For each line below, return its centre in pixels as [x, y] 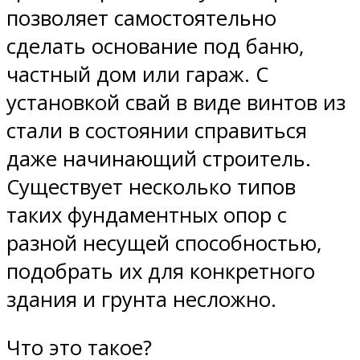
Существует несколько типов [151, 186]
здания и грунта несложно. [141, 299]
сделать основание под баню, [155, 46]
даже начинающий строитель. [159, 158]
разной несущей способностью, [164, 243]
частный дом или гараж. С [137, 74]
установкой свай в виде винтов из [176, 102]
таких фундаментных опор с [147, 215]
